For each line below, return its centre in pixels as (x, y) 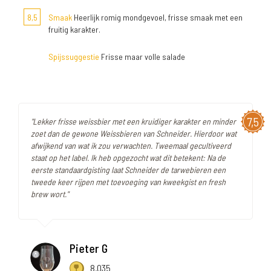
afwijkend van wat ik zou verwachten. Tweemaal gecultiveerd (131, 145)
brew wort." (50, 194)
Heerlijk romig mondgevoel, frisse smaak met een (157, 17)
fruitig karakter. (74, 29)
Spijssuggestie (74, 56)
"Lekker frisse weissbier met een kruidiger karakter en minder (133, 121)
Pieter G (89, 248)
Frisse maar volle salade (142, 56)
